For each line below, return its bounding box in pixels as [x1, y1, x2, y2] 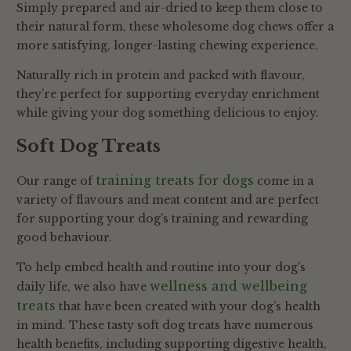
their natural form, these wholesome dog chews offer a [16, 20, 334, 34]
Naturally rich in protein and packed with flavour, [16, 68, 305, 83]
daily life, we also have [16, 280, 150, 295]
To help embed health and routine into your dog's [16, 260, 306, 275]
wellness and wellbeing [150, 278, 307, 295]
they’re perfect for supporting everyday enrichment [16, 87, 320, 102]
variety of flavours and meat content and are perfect [16, 193, 319, 208]
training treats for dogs [96, 172, 254, 189]
